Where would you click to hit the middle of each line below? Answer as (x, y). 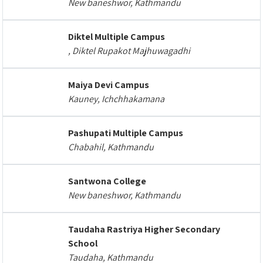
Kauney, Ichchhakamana (116, 99)
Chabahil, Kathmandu (111, 147)
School (83, 243)
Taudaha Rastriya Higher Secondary (144, 229)
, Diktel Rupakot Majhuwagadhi (129, 51)
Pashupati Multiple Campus (126, 133)
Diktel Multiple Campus (117, 37)
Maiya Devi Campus (109, 85)
